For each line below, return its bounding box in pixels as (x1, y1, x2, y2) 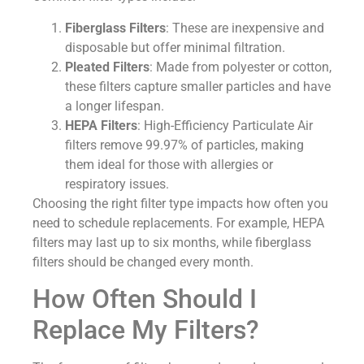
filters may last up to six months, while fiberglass (32, 234, 311, 250)
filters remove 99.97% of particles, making (65, 136, 304, 153)
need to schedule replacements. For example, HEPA (32, 214, 324, 231)
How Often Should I (32, 284, 257, 315)
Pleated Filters (65, 58, 149, 75)
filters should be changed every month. (32, 253, 253, 270)
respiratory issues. (65, 175, 169, 192)
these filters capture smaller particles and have (65, 78, 331, 94)
